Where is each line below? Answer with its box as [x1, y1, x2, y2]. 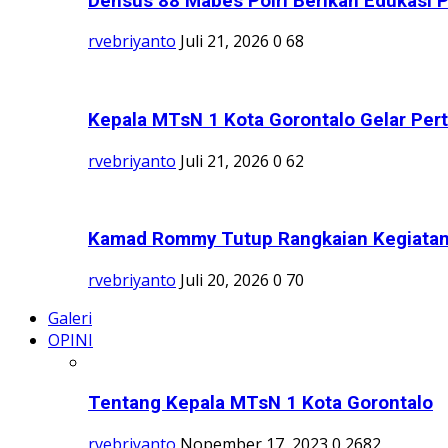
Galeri [48, 307, 92, 330]
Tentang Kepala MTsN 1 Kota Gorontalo [88, 391, 433, 414]
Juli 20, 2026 [180, 269, 269, 292]
